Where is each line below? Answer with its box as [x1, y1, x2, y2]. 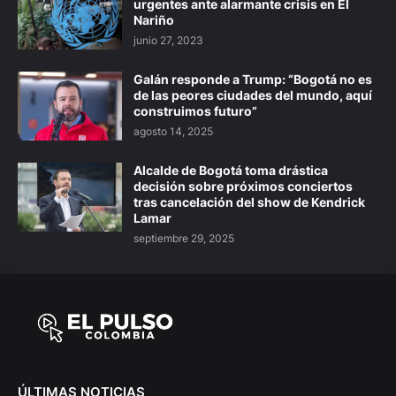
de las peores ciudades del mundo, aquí [133, 88, 372, 103]
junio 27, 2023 [133, 34, 203, 48]
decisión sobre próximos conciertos [133, 179, 353, 194]
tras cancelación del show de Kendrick [133, 194, 365, 210]
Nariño [133, 12, 174, 28]
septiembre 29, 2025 [133, 232, 234, 246]
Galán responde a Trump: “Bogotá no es [133, 72, 372, 88]
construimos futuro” [133, 103, 257, 119]
